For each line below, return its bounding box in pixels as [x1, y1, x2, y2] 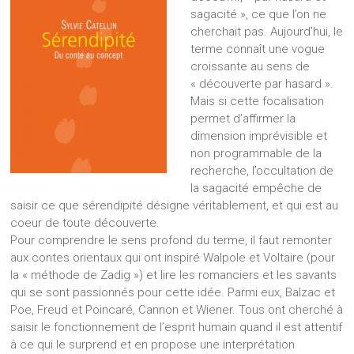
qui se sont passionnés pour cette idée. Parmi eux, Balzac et [10, 285, 336, 300]
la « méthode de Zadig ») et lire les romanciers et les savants [10, 268, 337, 283]
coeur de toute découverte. [10, 216, 160, 231]
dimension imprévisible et [190, 129, 328, 144]
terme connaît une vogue [190, 42, 326, 57]
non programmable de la [190, 146, 322, 161]
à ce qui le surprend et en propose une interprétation [10, 337, 296, 352]
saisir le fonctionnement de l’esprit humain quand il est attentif [10, 320, 343, 335]
